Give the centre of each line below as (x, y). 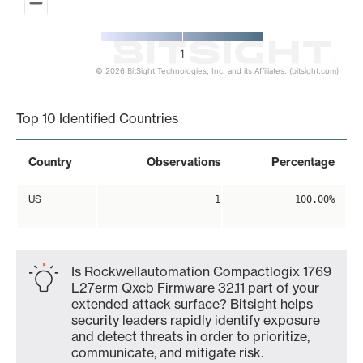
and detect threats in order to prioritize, (190, 336)
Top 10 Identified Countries (97, 118)
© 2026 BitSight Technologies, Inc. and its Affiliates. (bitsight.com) (217, 71)
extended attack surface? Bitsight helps (192, 304)
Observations (184, 162)
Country (50, 162)
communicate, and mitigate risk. (167, 352)
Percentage (303, 162)
